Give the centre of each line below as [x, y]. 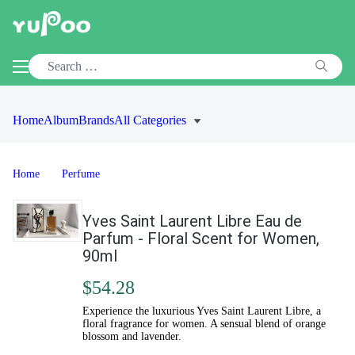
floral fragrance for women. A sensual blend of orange [204, 324]
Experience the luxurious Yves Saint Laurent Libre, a [202, 311]
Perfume [81, 174]
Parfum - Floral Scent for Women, [201, 239]
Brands [96, 120]
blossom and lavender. [132, 336]
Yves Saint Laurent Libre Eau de [192, 221]
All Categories [150, 120]
